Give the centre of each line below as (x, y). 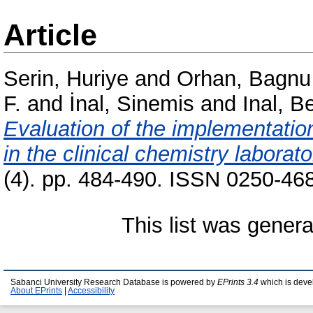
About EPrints (36, 291)
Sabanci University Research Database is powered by (114, 282)
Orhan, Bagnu (244, 79)
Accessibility (91, 291)
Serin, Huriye (66, 79)
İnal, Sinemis (132, 104)
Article (50, 35)
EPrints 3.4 (238, 282)
